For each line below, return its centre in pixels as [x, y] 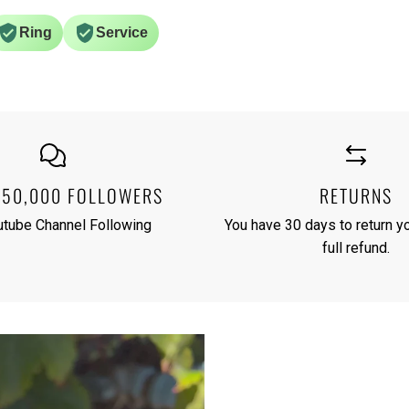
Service [122, 32]
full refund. [356, 247]
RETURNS [356, 195]
